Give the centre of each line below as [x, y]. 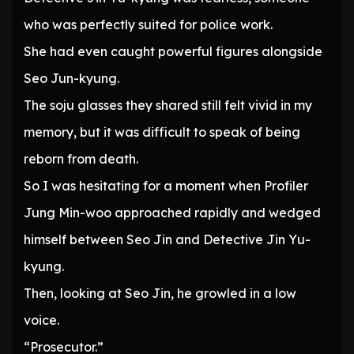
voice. [41, 320]
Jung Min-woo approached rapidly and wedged [172, 213]
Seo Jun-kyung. [72, 79]
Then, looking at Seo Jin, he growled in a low [160, 294]
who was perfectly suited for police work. [148, 25]
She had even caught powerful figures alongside [173, 52]
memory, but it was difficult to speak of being [162, 132]
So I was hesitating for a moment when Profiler [166, 186]
